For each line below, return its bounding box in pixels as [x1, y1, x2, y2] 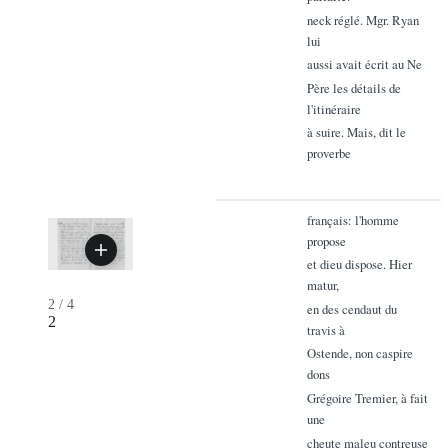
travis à [306, 320, 345, 339]
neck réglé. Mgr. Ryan [306, 10, 419, 29]
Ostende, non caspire [306, 344, 413, 363]
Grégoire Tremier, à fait [306, 388, 428, 407]
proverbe [306, 144, 351, 163]
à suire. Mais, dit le [306, 123, 406, 142]
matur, [306, 276, 339, 295]
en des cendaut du [306, 299, 397, 318]
